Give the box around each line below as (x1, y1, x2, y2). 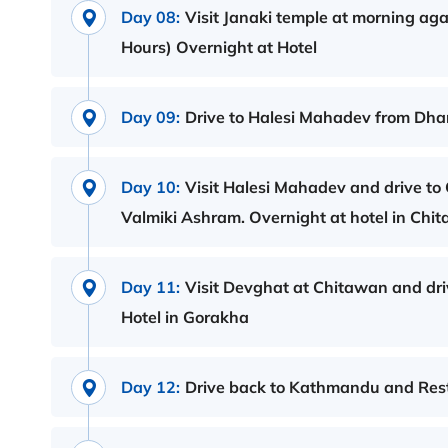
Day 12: (121, 377, 180, 398)
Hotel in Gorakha (121, 307, 249, 328)
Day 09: (121, 107, 180, 128)
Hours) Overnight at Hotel (121, 37, 317, 58)
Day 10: (121, 177, 180, 198)
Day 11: (121, 277, 180, 298)
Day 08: (121, 7, 180, 28)
